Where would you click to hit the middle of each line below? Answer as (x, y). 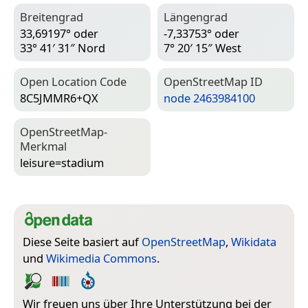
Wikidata (254, 242)
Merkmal (43, 146)
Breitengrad (52, 17)
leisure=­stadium (62, 163)
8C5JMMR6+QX (59, 98)
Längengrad (196, 17)
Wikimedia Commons (101, 258)
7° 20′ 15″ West (202, 48)
